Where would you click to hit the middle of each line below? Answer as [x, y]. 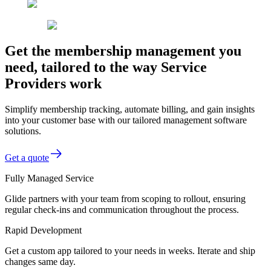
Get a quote [27, 157]
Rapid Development [43, 230]
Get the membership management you [123, 51]
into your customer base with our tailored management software [126, 120]
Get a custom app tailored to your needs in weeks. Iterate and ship [130, 250]
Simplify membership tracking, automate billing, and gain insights [130, 109]
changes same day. [40, 261]
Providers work [53, 83]
